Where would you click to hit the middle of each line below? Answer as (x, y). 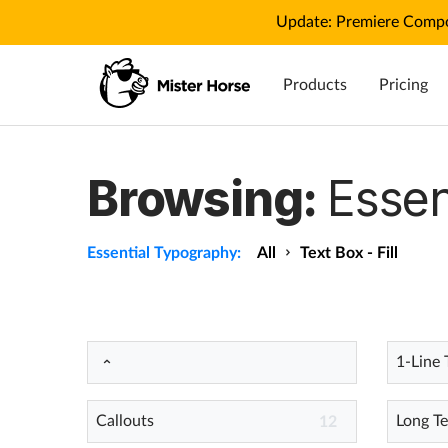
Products (315, 85)
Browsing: (207, 198)
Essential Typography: (164, 253)
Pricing (403, 85)
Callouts (125, 421)
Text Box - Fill (349, 253)
